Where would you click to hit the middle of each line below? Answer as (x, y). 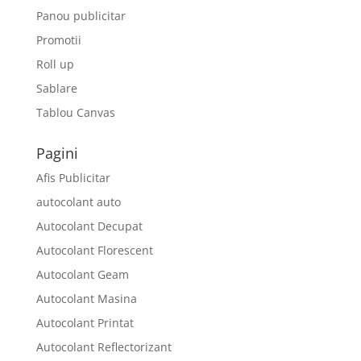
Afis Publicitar (73, 177)
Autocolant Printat (85, 322)
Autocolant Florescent (94, 250)
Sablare (56, 88)
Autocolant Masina (86, 298)
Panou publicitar (81, 15)
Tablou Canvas (75, 112)
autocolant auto (78, 201)
